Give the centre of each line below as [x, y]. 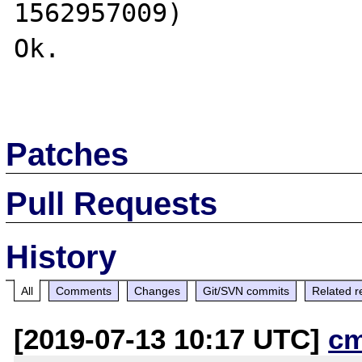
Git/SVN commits [246, 290]
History [61, 257]
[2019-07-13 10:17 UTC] [171, 339]
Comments [84, 290]
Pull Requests [112, 203]
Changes [158, 290]
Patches [67, 154]
